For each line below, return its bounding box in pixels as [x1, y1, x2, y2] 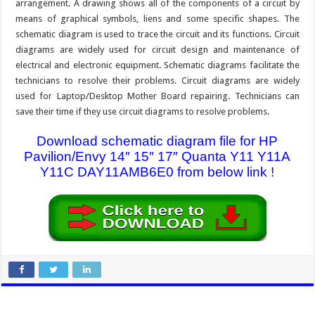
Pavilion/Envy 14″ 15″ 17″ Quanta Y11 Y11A [24, 148, 291, 164]
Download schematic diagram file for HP [37, 133, 278, 148]
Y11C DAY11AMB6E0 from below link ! [40, 164, 275, 179]
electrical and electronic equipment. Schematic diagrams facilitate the [15, 59, 300, 70]
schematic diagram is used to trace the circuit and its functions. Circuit [15, 28, 300, 39]
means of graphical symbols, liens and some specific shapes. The [15, 13, 300, 24]
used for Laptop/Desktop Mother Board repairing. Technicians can [15, 90, 300, 101]
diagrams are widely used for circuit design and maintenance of [15, 44, 300, 55]
